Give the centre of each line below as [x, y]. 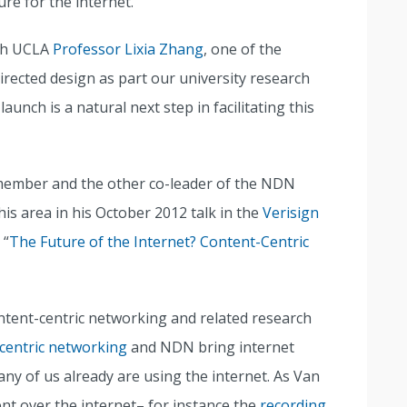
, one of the [243, 49]
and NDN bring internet [211, 347]
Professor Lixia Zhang [128, 49]
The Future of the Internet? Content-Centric [159, 242]
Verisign [291, 213]
